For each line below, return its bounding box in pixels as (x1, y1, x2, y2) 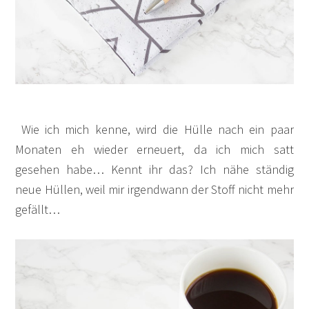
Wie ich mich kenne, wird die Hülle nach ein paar (15, 121, 294, 137)
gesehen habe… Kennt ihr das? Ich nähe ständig (15, 161, 294, 177)
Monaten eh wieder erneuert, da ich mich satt (15, 141, 294, 157)
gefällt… (15, 201, 61, 217)
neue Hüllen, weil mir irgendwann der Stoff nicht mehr (15, 181, 294, 197)
